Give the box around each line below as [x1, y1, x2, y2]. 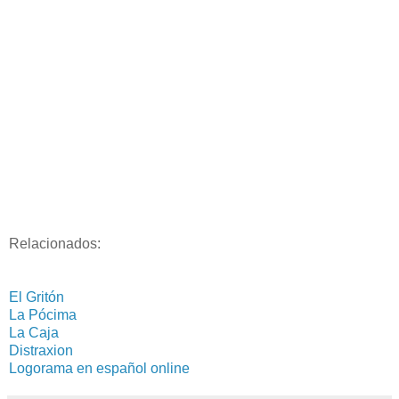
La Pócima [9, 306, 77, 322]
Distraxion [9, 342, 73, 358]
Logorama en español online [9, 360, 190, 376]
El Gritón [9, 289, 64, 305]
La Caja [9, 324, 59, 340]
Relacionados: [9, 235, 101, 251]
